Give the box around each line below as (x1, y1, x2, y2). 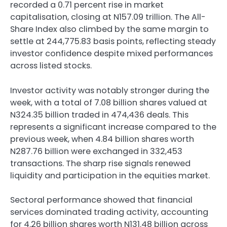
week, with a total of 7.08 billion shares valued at (10, 96, 207, 108)
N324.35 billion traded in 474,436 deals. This (10, 108, 188, 121)
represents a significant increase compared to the (10, 121, 216, 133)
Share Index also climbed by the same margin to (10, 23, 209, 35)
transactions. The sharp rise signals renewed (10, 157, 191, 169)
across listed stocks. (10, 60, 92, 72)
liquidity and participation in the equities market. (10, 169, 210, 181)
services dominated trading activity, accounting (10, 206, 208, 218)
